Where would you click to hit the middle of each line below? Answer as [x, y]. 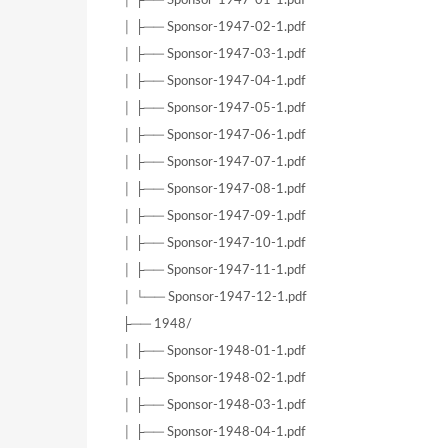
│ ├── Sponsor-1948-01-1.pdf [214, 351]
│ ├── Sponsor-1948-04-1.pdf [214, 432]
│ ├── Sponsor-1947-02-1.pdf [214, 27]
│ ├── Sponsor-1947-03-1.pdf [214, 54]
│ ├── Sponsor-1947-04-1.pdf [214, 81]
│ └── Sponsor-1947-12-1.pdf [214, 297]
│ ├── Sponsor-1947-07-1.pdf [214, 162]
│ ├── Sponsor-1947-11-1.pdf [214, 270]
